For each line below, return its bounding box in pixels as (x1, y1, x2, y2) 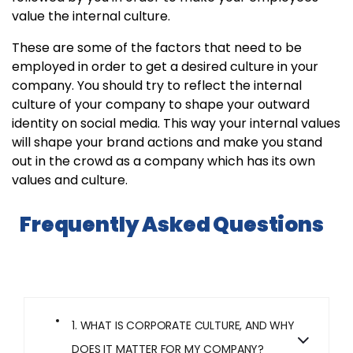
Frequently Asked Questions (20, 210, 324, 240)
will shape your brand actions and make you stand (12, 133, 322, 152)
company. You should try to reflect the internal (12, 76, 302, 95)
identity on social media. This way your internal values (12, 114, 340, 133)
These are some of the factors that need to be (12, 39, 302, 58)
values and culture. (12, 171, 128, 190)
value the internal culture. (12, 7, 170, 26)
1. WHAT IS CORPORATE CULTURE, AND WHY (72, 318, 295, 334)
